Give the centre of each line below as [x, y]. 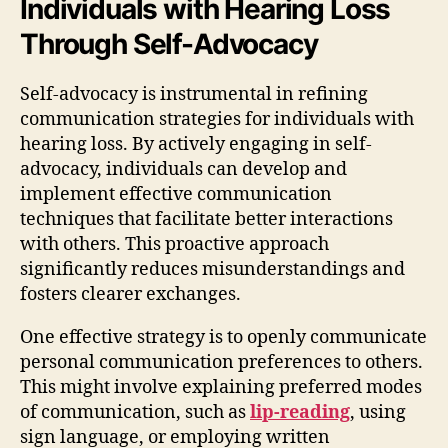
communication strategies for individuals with [217, 119]
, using [378, 412]
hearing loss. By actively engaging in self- [196, 144]
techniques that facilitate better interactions [206, 219]
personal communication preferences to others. [221, 362]
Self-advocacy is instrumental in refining [194, 94]
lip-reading [300, 412]
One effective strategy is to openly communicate [223, 337]
